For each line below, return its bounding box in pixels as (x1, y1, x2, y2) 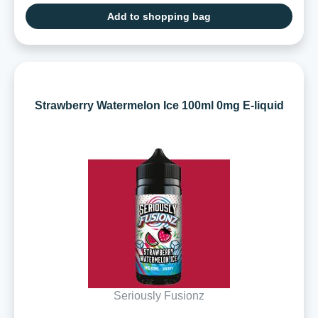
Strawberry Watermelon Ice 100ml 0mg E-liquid (34, 99, 284, 111)
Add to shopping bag (107, 10, 211, 22)
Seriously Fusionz (114, 289, 204, 302)
